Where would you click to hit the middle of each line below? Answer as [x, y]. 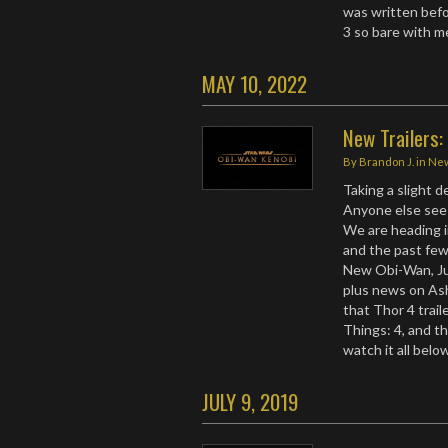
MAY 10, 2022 [254, 83]
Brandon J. [387, 161]
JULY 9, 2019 [250, 401]
